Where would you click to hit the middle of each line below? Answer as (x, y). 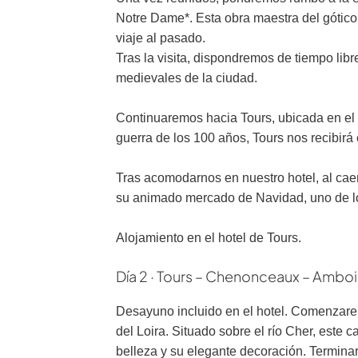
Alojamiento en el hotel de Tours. (209, 238)
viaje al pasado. (161, 38)
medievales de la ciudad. (188, 78)
